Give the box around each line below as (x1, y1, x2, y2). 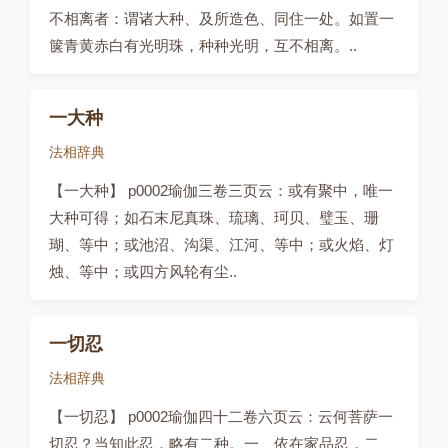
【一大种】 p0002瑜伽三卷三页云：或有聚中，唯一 (49, 182, 393, 199)
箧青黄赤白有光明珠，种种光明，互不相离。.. (49, 37, 357, 54)
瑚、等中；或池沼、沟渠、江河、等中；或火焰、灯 (49, 236, 394, 253)
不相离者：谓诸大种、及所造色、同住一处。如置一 (49, 10, 394, 27)
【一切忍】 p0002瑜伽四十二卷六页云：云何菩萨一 (49, 408, 393, 425)
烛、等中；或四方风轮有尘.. (49, 263, 237, 280)
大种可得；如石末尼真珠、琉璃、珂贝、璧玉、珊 (49, 209, 379, 226)
